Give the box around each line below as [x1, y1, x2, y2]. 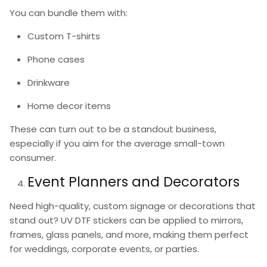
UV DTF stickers [61, 214, 127, 227]
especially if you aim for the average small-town [10, 137, 225, 150]
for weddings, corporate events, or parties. [10, 243, 199, 256]
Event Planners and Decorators [27, 172, 240, 192]
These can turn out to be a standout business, [10, 123, 216, 136]
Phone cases [27, 53, 85, 66]
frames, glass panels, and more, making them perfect [10, 228, 249, 241]
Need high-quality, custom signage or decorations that [10, 200, 256, 213]
